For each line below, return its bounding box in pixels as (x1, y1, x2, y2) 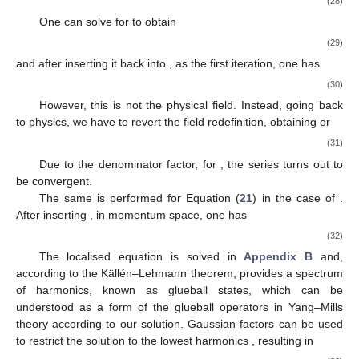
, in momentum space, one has (90, 208, 247, 221)
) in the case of (252, 191, 341, 204)
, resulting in (252, 333, 313, 347)
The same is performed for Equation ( (38, 191, 240, 204)
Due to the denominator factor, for (38, 157, 220, 171)
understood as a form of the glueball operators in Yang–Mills (16, 300, 343, 313)
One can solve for (38, 14, 132, 28)
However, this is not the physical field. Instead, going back (38, 99, 343, 112)
